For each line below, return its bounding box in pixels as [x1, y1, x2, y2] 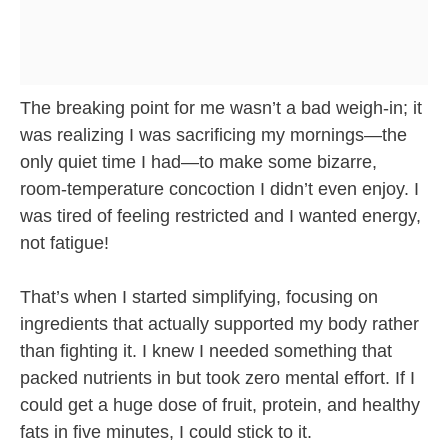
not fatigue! [20, 233, 109, 254]
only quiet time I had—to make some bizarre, [20, 152, 377, 173]
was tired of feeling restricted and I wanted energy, [20, 206, 421, 227]
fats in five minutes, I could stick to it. [20, 422, 312, 443]
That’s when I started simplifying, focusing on [20, 287, 378, 308]
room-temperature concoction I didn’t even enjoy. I [20, 179, 419, 200]
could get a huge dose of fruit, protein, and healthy [20, 395, 420, 416]
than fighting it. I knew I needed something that [20, 341, 392, 362]
